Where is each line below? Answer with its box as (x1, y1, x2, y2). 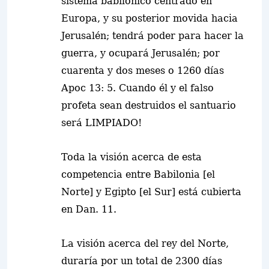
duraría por (61, 255, 121, 267)
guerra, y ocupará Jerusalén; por (61, 47, 220, 59)
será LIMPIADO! (61, 117, 142, 128)
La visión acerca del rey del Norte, (61, 238, 229, 249)
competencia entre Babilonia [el (61, 169, 215, 180)
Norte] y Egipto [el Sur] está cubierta (61, 186, 241, 198)
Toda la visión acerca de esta (61, 151, 202, 163)
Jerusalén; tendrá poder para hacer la (61, 30, 244, 41)
